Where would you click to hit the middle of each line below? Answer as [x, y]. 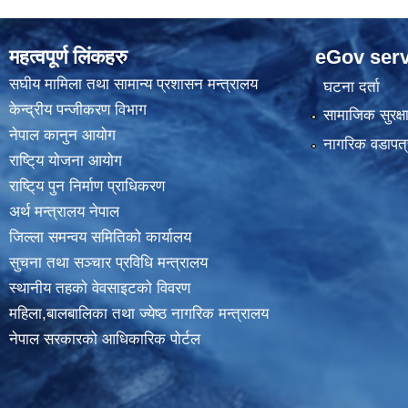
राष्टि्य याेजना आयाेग [66, 160]
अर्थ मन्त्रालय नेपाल [64, 211]
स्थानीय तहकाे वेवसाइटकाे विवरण [100, 288]
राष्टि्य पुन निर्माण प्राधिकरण [87, 186]
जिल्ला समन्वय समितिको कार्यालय [100, 237]
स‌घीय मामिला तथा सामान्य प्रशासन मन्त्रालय [133, 84]
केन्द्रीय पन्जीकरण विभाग [78, 109]
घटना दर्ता [351, 87]
